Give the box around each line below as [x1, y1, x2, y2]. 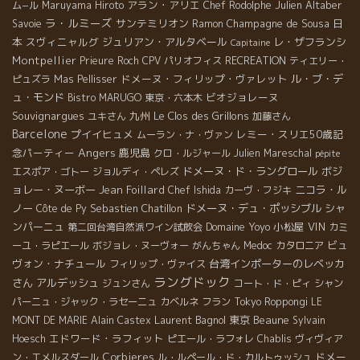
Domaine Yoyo [206, 219, 270, 235]
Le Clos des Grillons [153, 108, 249, 124]
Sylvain [292, 313, 325, 328]
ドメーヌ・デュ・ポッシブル [186, 201, 321, 216]
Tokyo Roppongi [234, 295, 308, 309]
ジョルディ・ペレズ [92, 165, 179, 179]
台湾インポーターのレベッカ [209, 256, 345, 272]
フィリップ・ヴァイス [109, 257, 206, 272]
